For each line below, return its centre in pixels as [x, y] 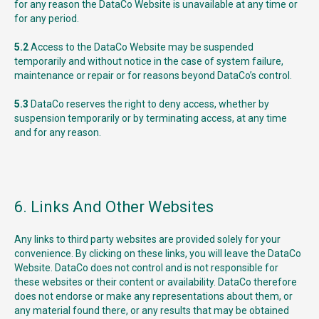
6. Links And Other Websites [114, 207]
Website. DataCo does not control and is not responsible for [146, 268]
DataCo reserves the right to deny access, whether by [150, 104]
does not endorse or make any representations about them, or [153, 296]
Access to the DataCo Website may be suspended [142, 47]
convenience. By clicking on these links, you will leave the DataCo [158, 253]
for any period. [47, 19]
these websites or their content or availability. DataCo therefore [156, 282]
